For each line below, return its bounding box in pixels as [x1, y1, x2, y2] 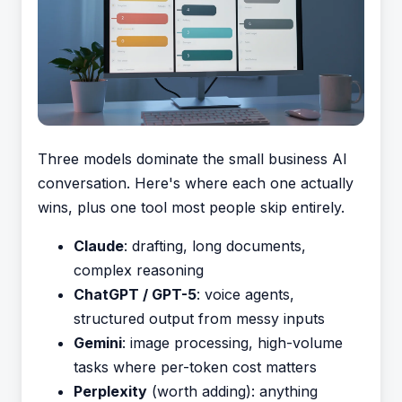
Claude [74, 237, 124, 255]
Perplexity [74, 382, 147, 400]
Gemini [74, 334, 122, 352]
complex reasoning [74, 261, 204, 279]
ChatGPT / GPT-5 [74, 285, 197, 303]
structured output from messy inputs [74, 310, 325, 328]
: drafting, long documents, [124, 237, 306, 255]
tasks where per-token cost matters [74, 358, 317, 376]
